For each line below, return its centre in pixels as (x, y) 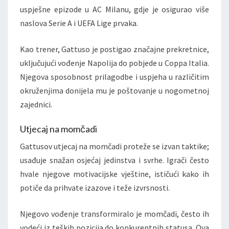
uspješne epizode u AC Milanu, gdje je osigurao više (114, 9)
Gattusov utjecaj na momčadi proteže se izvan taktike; (114, 146)
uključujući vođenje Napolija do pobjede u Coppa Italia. (114, 63)
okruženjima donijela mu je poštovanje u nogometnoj (114, 90)
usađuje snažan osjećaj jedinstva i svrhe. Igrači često (114, 160)
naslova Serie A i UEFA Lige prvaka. (79, 23)
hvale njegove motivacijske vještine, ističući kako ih (114, 174)
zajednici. (36, 104)
